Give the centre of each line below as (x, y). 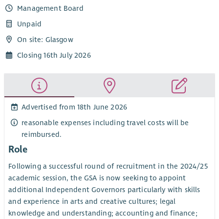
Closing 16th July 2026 (54, 55)
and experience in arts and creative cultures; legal (92, 202)
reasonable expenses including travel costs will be (105, 122)
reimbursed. (42, 134)
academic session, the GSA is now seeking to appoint (97, 178)
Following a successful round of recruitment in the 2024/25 (108, 166)
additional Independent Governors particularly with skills (104, 190)
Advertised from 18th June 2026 (75, 107)
